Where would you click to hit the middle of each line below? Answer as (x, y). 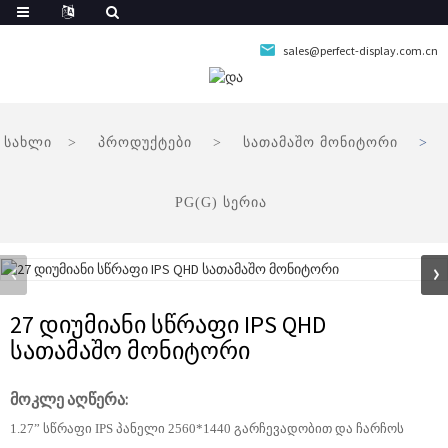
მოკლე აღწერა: (69, 399)
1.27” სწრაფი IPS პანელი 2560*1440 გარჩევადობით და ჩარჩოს (207, 429)
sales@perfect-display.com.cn (360, 50)
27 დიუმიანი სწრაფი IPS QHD (168, 325)
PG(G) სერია (221, 203)
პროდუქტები (145, 143)
